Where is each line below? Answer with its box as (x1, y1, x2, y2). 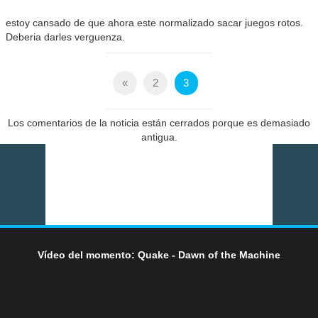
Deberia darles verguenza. (6, 31, 126, 43)
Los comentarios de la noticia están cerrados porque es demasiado (8, 117, 310, 129)
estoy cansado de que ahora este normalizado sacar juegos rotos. (6, 17, 304, 29)
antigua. (141, 131, 177, 143)
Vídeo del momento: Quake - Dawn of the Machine (38, 249, 280, 261)
